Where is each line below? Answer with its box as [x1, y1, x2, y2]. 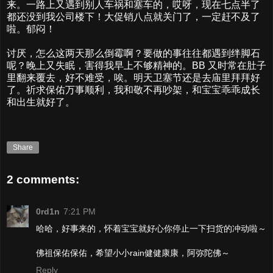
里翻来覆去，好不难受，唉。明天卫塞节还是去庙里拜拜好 [7, 72, 260, 83]
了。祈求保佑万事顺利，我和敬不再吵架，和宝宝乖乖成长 [7, 84, 260, 95]
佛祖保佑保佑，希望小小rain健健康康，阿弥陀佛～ [36, 247, 230, 258]
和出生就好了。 [7, 96, 75, 107]
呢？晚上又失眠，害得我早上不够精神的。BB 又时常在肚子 [7, 60, 266, 71]
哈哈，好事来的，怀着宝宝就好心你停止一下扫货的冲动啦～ [36, 223, 266, 233]
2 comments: [7, 173, 79, 186]
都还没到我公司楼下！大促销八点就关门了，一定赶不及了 [7, 11, 260, 22]
